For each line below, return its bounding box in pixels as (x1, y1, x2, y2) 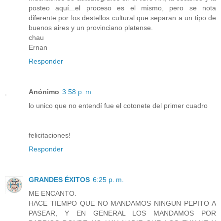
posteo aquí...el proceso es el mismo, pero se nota (29, 3, 216, 12)
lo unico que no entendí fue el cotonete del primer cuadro (29, 101, 208, 110)
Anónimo (29, 87, 59, 96)
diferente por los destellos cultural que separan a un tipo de (29, 13, 216, 22)
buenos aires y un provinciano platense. (29, 23, 153, 32)
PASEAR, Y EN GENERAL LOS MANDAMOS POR (29, 209, 216, 217)
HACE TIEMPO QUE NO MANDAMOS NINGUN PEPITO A (29, 199, 216, 207)
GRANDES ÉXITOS (29, 175, 90, 184)
